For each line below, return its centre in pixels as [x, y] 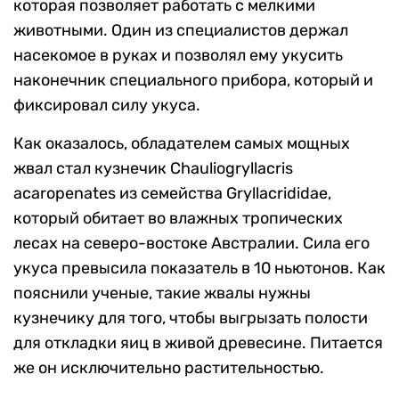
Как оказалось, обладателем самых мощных [182, 144]
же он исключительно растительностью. [169, 368]
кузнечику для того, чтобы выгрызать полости [191, 318]
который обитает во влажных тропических [178, 219]
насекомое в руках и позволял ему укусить [178, 56]
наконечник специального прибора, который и [193, 81]
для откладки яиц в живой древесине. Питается [198, 343]
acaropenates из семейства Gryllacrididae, [172, 194]
